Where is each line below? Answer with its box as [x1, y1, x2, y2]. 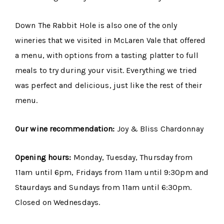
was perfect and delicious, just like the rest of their [15, 80, 202, 90]
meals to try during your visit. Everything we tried [15, 65, 197, 75]
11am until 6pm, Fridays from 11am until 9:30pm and [15, 167, 209, 177]
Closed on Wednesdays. [15, 197, 100, 207]
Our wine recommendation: [15, 124, 117, 134]
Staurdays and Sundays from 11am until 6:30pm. [15, 182, 192, 192]
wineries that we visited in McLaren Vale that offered [15, 35, 206, 45]
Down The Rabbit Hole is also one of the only [15, 20, 177, 30]
